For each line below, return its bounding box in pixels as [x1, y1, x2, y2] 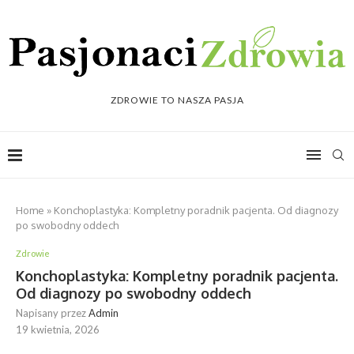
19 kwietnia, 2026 [16, 323, 100, 337]
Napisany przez [16, 307, 88, 320]
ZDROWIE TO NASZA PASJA [110, 94, 244, 107]
